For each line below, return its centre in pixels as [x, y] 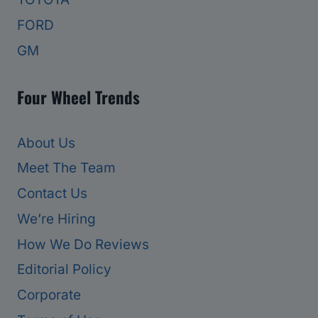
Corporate [49, 295]
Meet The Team [66, 168]
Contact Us [52, 194]
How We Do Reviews [83, 244]
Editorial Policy [64, 270]
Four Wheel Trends [78, 97]
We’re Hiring [56, 219]
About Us [46, 143]
